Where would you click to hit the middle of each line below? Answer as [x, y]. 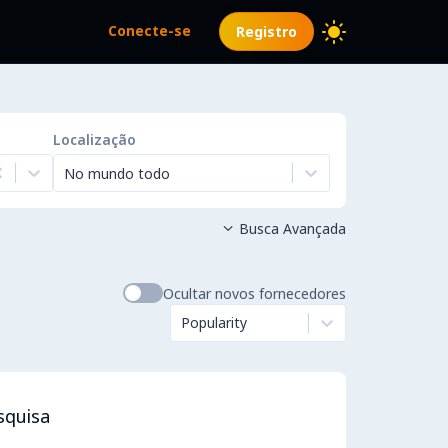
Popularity [214, 322]
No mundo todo [117, 173]
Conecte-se [149, 30]
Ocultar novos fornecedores [254, 293]
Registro [266, 31]
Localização [94, 139]
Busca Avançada [292, 228]
